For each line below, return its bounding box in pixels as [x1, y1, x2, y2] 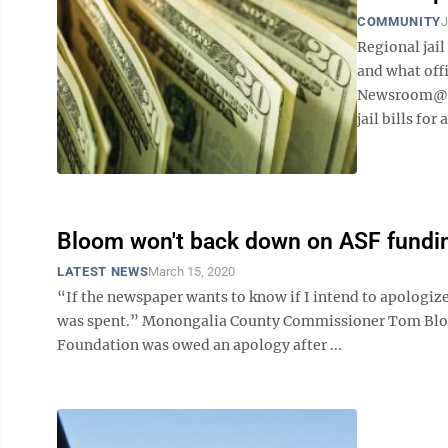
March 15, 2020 [148, 264, 236, 279]
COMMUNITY [357, 14, 441, 29]
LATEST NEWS [57, 264, 149, 279]
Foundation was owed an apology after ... [57, 336, 342, 354]
